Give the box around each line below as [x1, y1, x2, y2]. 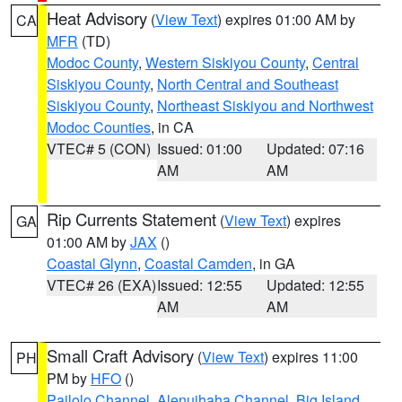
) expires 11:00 [264, 346, 358, 367]
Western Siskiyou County [145, 52, 305, 73]
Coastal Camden [144, 253, 252, 274]
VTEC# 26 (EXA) [47, 275, 156, 295]
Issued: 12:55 [156, 275, 242, 295]
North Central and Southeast [157, 74, 338, 94]
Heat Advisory [47, 6, 147, 30]
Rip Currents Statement [47, 207, 216, 231]
